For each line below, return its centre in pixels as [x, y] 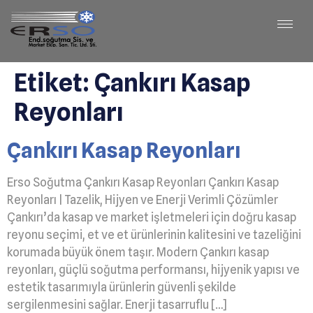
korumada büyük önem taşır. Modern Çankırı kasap [138, 252]
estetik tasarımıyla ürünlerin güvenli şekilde [122, 287]
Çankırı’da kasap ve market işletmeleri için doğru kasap [152, 217]
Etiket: [54, 82]
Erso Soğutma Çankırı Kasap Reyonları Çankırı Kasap [143, 182]
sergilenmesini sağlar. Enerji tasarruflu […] [117, 304]
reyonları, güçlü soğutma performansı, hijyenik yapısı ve [153, 269]
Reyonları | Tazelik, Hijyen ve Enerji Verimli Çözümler [143, 199]
